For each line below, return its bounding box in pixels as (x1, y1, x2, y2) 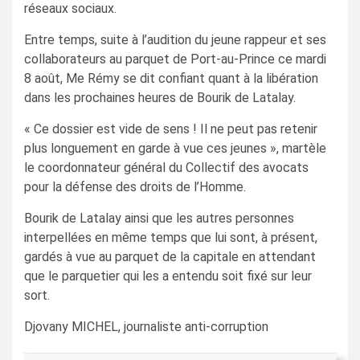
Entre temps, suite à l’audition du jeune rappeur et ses (24, 32, 326, 48)
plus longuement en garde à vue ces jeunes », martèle (24, 141, 326, 157)
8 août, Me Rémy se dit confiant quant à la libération (24, 71, 318, 87)
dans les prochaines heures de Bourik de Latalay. (24, 90, 296, 106)
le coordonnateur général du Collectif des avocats (24, 160, 309, 176)
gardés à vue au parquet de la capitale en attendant (24, 249, 316, 265)
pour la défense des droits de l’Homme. (24, 179, 246, 195)
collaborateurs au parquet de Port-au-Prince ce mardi (24, 51, 326, 67)
